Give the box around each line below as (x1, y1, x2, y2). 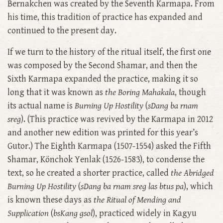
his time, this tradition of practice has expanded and (7, 12, 203, 23)
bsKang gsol (53, 208, 93, 219)
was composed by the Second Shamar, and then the (7, 60, 197, 71)
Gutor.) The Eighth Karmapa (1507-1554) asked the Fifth (7, 141, 211, 152)
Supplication (7, 208, 49, 219)
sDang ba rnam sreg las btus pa (81, 181, 184, 192)
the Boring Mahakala (105, 87, 175, 98)
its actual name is (7, 101, 75, 111)
